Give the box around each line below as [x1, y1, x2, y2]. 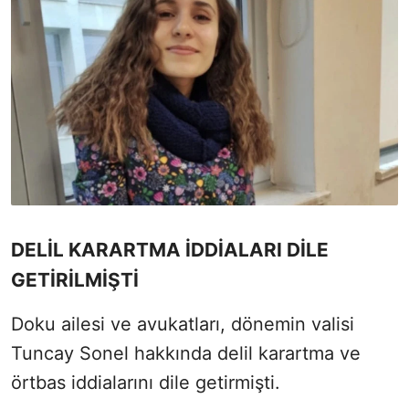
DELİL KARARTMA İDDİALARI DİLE [11, 238, 329, 262]
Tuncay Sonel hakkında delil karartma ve [11, 342, 361, 365]
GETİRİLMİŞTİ [11, 268, 139, 292]
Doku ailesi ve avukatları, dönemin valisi [11, 313, 354, 336]
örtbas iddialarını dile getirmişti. [11, 372, 286, 394]
